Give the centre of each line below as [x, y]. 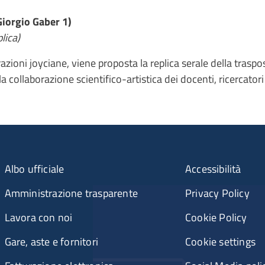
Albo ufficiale [34, 169]
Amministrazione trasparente [71, 193]
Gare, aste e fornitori [51, 241]
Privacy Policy [217, 193]
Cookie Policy [216, 217]
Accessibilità [213, 169]
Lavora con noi [38, 217]
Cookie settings [220, 241]
